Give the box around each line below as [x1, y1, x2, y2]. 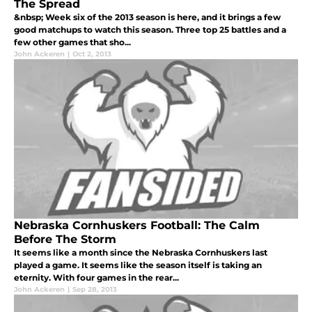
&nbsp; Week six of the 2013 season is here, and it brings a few [14, 12, 281, 23]
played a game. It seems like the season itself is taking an [14, 260, 262, 271]
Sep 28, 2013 [72, 285, 117, 295]
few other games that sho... [14, 37, 131, 48]
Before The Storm [14, 233, 116, 247]
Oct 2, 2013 [72, 49, 111, 59]
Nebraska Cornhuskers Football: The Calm [14, 219, 260, 233]
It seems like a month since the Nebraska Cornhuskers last [14, 247, 267, 258]
